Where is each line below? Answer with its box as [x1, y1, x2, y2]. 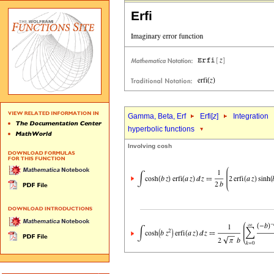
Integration [233, 112, 268, 120]
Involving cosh [128, 143, 172, 149]
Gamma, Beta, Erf [128, 112, 188, 120]
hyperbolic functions [128, 125, 194, 133]
